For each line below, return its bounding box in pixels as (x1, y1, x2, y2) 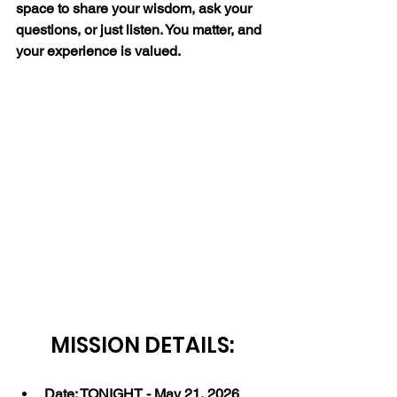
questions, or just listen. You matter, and (16, 21, 265, 39)
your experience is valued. (16, 43, 181, 60)
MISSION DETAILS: (50, 331, 234, 361)
